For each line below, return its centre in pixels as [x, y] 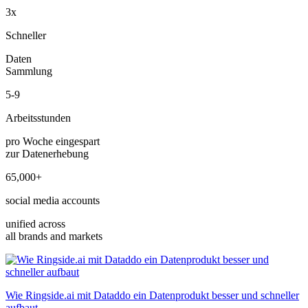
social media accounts [53, 200]
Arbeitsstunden [38, 118]
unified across [35, 223]
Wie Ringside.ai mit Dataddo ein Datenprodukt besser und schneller [152, 295]
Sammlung [29, 71]
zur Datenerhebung [47, 153]
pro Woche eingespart [53, 141]
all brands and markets [54, 236]
